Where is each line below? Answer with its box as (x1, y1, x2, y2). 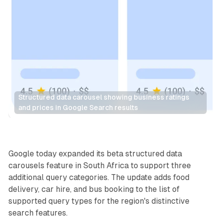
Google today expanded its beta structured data (8, 148, 182, 158)
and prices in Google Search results (18, 104, 138, 112)
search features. (8, 208, 68, 218)
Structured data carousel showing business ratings (18, 93, 189, 102)
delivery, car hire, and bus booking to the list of (8, 184, 180, 194)
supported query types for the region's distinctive (8, 196, 189, 206)
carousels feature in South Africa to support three (8, 160, 191, 170)
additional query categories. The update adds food (8, 172, 189, 182)
